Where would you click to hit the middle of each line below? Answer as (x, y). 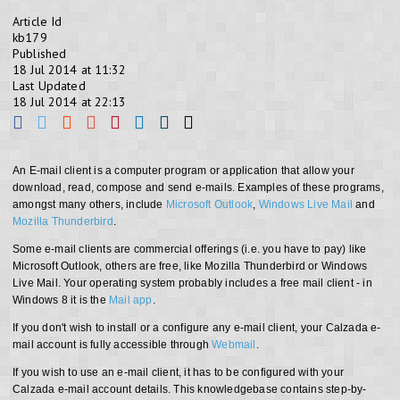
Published (40, 54)
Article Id (37, 21)
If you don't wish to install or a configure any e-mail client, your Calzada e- (197, 328)
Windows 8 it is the (61, 300)
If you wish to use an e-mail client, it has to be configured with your (179, 372)
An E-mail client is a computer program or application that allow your (183, 171)
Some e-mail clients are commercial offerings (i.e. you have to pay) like (190, 249)
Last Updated (49, 86)
